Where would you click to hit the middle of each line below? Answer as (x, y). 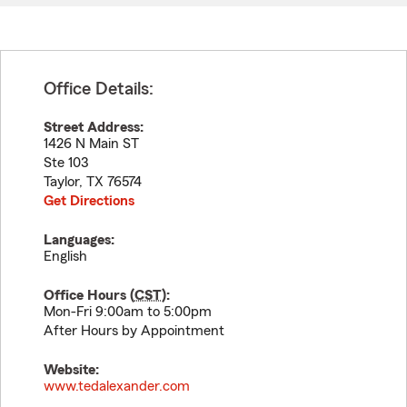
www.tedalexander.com (117, 386)
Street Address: (94, 127)
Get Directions (89, 201)
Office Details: (99, 89)
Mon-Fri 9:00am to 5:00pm (128, 312)
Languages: (79, 240)
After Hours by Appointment (134, 331)
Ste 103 (66, 163)
